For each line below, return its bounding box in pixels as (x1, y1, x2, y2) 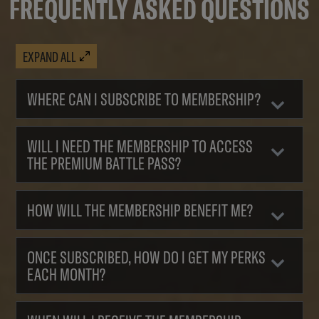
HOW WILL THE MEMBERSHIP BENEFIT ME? (27, 199, 253, 221)
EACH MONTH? (27, 263, 106, 286)
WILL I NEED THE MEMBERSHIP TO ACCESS (27, 135, 253, 157)
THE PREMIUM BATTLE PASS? (27, 152, 182, 174)
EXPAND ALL (23, 47, 77, 66)
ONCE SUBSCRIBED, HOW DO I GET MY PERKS (27, 246, 266, 268)
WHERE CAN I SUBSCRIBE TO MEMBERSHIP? (27, 88, 261, 110)
